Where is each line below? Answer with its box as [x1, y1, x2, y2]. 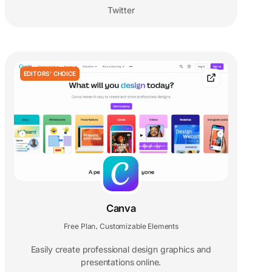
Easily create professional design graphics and [30, 243, 212, 254]
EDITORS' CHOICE [23, 69, 76, 77]
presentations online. [81, 256, 161, 267]
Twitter [107, 4, 135, 15]
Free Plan [63, 221, 96, 231]
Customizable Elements [100, 221, 179, 231]
